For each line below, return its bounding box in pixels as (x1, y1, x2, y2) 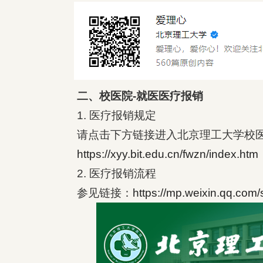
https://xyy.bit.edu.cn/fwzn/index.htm (77, 148, 259, 161)
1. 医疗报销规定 (77, 109, 157, 122)
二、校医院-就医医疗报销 (77, 90, 204, 103)
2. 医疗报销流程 (77, 167, 157, 180)
